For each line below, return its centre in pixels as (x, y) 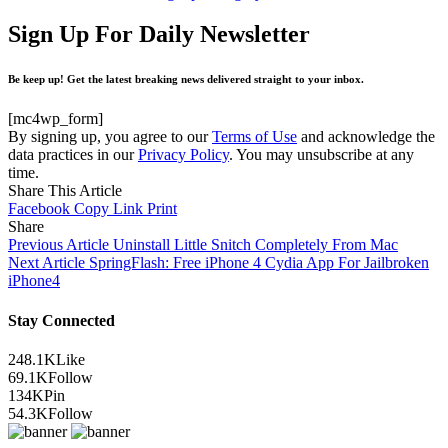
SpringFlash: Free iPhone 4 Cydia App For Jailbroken (259, 263)
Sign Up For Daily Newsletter (159, 34)
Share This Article (65, 191)
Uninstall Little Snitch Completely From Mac (255, 245)
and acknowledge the (366, 137)
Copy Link (108, 209)
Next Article (46, 263)
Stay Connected (61, 320)
